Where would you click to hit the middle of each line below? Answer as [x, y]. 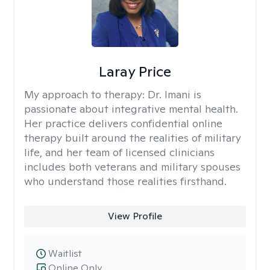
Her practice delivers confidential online [123, 123]
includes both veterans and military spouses [132, 167]
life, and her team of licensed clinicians [119, 152]
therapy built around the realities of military [133, 138]
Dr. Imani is [174, 94]
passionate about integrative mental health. [131, 109]
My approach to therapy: [86, 94]
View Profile [135, 216]
